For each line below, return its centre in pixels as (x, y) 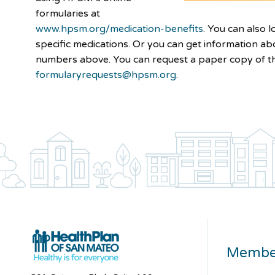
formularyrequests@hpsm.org (106, 75)
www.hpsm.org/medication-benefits (120, 29)
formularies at (68, 13)
